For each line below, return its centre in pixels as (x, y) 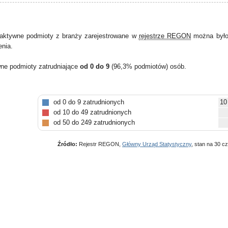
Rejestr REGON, (100, 144)
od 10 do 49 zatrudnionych (92, 112)
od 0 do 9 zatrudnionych (89, 102)
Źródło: (67, 144)
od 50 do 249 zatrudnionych (94, 122)
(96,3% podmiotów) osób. (149, 66)
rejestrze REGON (165, 36)
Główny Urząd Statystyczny (157, 144)
